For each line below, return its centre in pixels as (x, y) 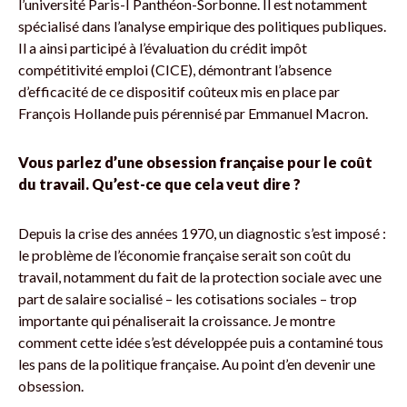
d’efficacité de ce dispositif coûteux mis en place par (179, 91)
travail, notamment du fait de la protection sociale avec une (200, 276)
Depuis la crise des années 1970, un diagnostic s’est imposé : (202, 233)
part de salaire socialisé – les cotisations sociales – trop (188, 298)
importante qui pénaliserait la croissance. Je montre (177, 320)
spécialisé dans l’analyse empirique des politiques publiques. (202, 25)
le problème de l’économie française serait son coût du (184, 254)
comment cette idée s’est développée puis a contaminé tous (201, 342)
